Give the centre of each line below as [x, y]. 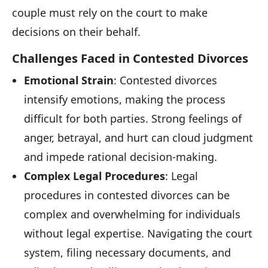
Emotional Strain [69, 80]
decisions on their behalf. [76, 32]
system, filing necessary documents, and [127, 253]
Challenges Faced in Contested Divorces [130, 59]
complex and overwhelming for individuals [132, 214]
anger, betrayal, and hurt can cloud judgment [138, 138]
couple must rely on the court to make [110, 13]
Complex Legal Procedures [95, 176]
